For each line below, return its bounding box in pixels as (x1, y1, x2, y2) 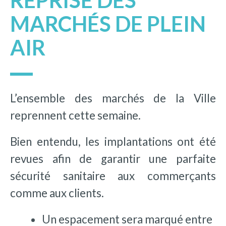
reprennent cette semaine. (10, 108, 141, 122)
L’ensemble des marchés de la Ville (10, 91, 216, 105)
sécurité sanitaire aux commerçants (10, 168, 216, 183)
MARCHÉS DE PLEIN (10, 11, 206, 37)
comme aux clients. (10, 186, 104, 200)
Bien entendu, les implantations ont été (10, 134, 216, 148)
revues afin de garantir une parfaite (10, 151, 216, 165)
